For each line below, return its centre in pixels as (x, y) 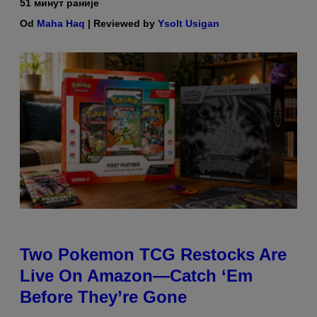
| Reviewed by (121, 24)
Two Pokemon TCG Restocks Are (153, 254)
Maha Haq (61, 24)
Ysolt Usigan (189, 24)
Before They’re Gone (103, 296)
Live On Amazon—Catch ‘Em (136, 275)
